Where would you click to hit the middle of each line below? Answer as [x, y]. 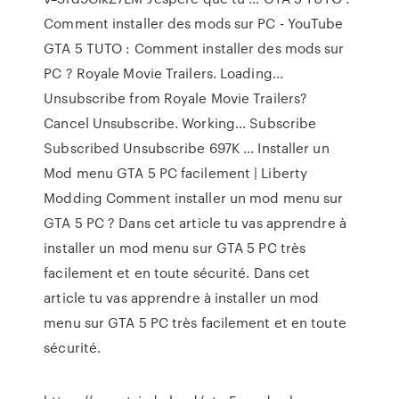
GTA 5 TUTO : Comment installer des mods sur [194, 48]
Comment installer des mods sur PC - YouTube [194, 23]
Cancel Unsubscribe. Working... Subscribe [180, 123]
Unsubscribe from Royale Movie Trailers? [176, 98]
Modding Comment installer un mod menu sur [194, 198]
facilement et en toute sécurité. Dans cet [177, 273]
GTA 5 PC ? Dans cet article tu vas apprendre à [195, 223]
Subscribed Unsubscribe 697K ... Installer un [187, 148]
